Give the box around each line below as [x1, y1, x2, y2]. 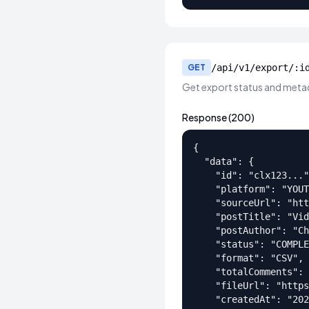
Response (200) [182, 111, 255, 123]
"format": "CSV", [193, 252, 303, 263]
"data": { [193, 156, 254, 167]
